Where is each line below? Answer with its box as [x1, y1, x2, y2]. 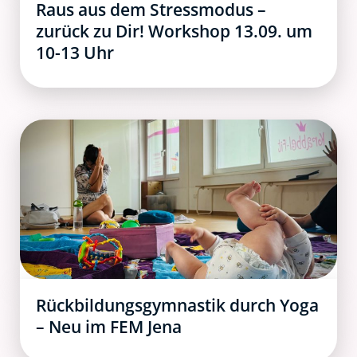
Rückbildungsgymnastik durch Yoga [36, 293, 319, 316]
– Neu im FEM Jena [36, 315, 182, 338]
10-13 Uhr [36, 41, 114, 64]
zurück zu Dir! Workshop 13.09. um [36, 19, 312, 42]
